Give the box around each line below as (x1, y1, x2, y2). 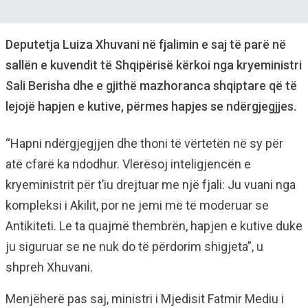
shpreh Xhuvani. (5, 260, 93, 274)
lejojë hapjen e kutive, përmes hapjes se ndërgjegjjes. (5, 99, 296, 113)
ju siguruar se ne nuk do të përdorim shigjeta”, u (5, 239, 263, 254)
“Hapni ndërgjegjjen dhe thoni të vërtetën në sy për (5, 136, 283, 151)
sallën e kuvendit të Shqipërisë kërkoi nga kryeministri (5, 58, 302, 72)
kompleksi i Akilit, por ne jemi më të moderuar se (5, 198, 269, 212)
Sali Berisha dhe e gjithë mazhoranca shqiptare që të (5, 78, 297, 93)
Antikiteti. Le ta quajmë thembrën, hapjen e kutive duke (5, 219, 302, 233)
